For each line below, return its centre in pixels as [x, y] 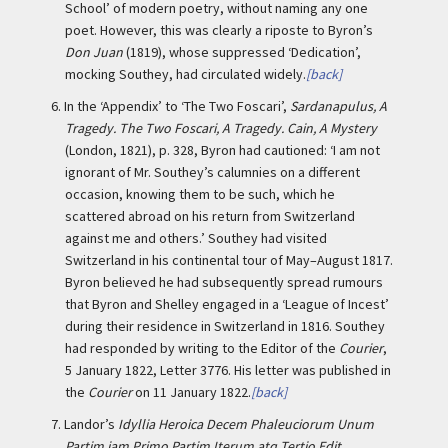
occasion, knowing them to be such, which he [200, 194]
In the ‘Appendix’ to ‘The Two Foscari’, [177, 106]
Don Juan [94, 52]
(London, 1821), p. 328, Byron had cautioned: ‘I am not [222, 150]
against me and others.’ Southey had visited [196, 238]
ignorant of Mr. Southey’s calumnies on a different [212, 172]
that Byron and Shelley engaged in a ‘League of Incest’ [227, 304]
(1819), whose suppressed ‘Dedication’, [242, 52]
